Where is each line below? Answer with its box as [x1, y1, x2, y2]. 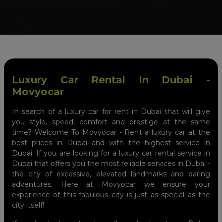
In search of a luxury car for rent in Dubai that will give [12, 107, 210, 116]
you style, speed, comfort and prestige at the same [12, 117, 210, 126]
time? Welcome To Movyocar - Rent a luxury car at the [12, 127, 210, 137]
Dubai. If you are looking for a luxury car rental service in [12, 148, 210, 158]
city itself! [12, 200, 44, 210]
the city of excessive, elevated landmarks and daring [12, 169, 210, 178]
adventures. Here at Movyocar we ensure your [12, 179, 210, 189]
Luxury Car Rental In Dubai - [12, 73, 210, 86]
